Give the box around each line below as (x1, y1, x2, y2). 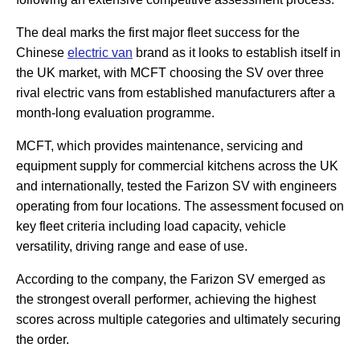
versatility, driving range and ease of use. (16, 239, 247, 254)
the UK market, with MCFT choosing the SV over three (16, 66, 324, 80)
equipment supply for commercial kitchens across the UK (16, 159, 338, 174)
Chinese (16, 46, 67, 60)
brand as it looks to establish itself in (133, 46, 341, 60)
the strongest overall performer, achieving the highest (16, 292, 316, 307)
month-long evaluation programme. (16, 106, 215, 121)
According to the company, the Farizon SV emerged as (16, 272, 325, 287)
